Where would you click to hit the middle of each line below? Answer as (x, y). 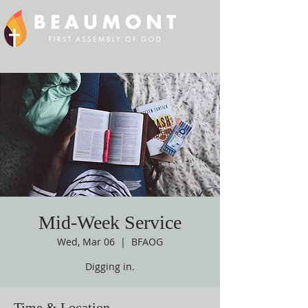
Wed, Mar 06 (86, 242)
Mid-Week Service (110, 222)
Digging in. (110, 266)
